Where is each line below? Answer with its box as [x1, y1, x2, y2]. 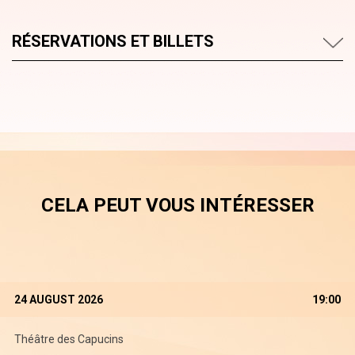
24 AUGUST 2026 [14, 293, 103, 306]
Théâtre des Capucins [14, 333, 124, 345]
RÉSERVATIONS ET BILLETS [12, 32, 214, 51]
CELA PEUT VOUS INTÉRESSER [40, 194, 315, 216]
